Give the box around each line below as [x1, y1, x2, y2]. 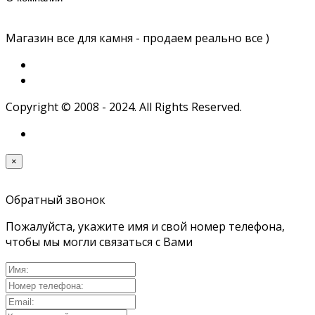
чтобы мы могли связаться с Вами [6, 233, 193, 250]
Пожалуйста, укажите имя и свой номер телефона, [6, 218, 285, 234]
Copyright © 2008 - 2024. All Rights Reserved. [6, 98, 242, 115]
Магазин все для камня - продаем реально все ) [6, 30, 269, 46]
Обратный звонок [6, 191, 105, 207]
